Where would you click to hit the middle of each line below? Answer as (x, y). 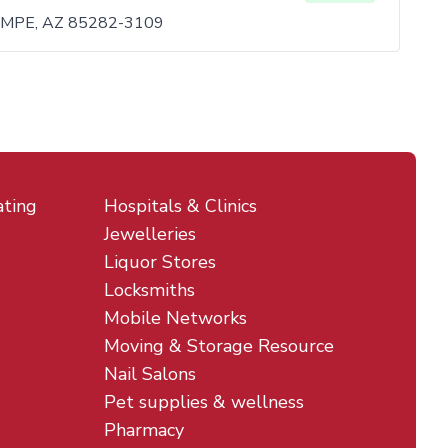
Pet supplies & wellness (204, 402)
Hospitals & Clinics (180, 206)
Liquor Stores (160, 262)
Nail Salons (150, 374)
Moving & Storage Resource (219, 346)
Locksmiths (149, 290)
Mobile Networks (175, 318)
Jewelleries (150, 234)
